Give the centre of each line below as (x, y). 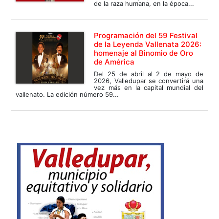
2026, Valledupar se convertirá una (149, 81)
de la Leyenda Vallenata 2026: (148, 44)
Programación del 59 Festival (146, 36)
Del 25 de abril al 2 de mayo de (149, 74)
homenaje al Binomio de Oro (144, 53)
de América (114, 62)
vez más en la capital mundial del (149, 88)
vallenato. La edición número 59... (67, 95)
